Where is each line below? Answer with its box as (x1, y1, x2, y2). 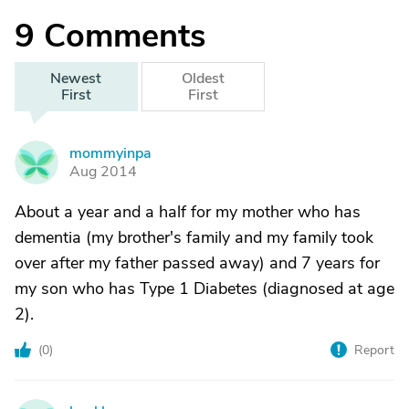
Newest (50, 68, 102, 89)
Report (354, 341, 394, 359)
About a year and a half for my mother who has (15, 201, 361, 223)
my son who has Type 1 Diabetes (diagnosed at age (15, 278, 394, 299)
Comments (44, 14, 205, 58)
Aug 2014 (69, 162, 137, 182)
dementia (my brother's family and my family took (15, 226, 373, 248)
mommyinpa (69, 143, 152, 163)
